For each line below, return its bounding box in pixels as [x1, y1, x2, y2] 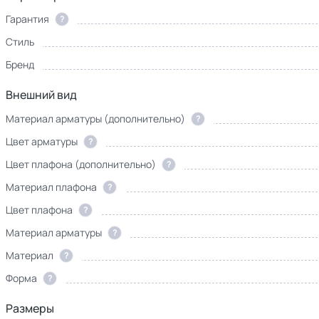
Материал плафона [6, 180, 97, 194]
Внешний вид [6, 87, 77, 103]
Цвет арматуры [6, 135, 78, 148]
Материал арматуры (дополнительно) [6, 112, 185, 125]
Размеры [6, 300, 54, 316]
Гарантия [6, 12, 49, 26]
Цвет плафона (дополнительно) [6, 157, 156, 171]
